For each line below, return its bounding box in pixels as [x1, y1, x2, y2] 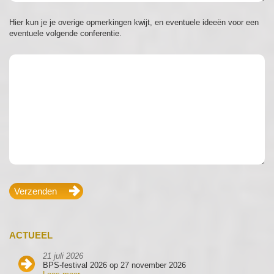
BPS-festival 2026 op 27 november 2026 [43, 261, 186, 270]
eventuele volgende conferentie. [9, 29, 122, 39]
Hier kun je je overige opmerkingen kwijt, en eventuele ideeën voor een [9, 18, 259, 28]
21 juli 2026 [43, 251, 83, 261]
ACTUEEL [9, 230, 53, 241]
